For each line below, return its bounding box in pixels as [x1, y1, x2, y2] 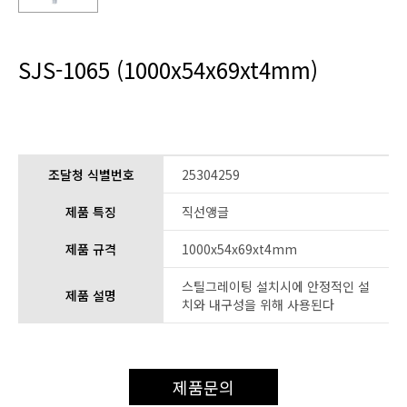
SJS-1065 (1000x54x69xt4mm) [18, 54, 318, 85]
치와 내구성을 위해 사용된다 [182, 295, 334, 313]
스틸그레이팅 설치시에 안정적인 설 [182, 277, 370, 295]
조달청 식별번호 [47, 165, 134, 184]
